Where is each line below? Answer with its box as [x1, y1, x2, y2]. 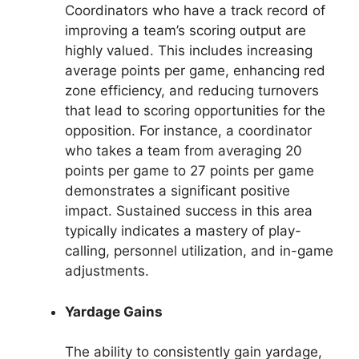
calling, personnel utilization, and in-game [65, 243, 333, 259]
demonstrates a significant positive [65, 183, 290, 199]
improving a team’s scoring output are [65, 22, 306, 38]
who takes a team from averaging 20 [65, 143, 302, 159]
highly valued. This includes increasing [65, 42, 313, 58]
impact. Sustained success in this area [65, 203, 313, 219]
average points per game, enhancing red [65, 63, 325, 79]
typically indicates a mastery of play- [65, 223, 301, 239]
